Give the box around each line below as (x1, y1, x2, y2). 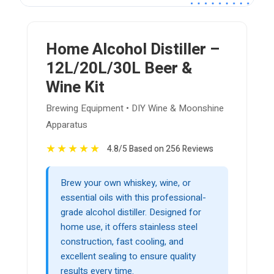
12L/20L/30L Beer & (46, 57, 192, 81)
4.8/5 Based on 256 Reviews (107, 143, 213, 156)
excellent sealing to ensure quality (61, 250, 196, 264)
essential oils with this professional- (61, 191, 206, 205)
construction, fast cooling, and (61, 235, 183, 249)
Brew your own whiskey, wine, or (61, 176, 191, 190)
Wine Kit (46, 76, 105, 100)
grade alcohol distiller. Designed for (61, 206, 201, 220)
